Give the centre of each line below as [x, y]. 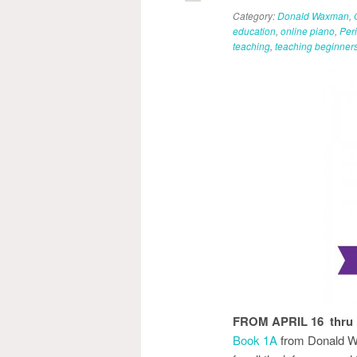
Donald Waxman [313, 16]
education [254, 31]
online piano [308, 31]
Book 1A [255, 340]
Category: [255, 16]
